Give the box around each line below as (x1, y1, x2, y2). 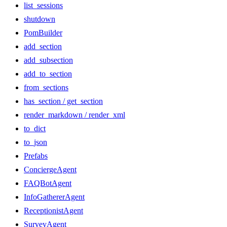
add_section (24, 42, 62, 51)
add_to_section (24, 69, 72, 79)
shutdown (24, 15, 55, 24)
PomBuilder (24, 28, 62, 37)
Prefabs (24, 152, 48, 161)
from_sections (24, 83, 68, 92)
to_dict (24, 124, 46, 133)
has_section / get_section (24, 97, 103, 106)
